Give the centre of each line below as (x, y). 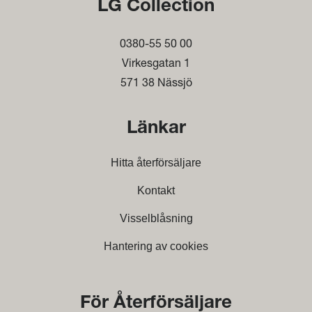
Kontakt (156, 190)
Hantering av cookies (156, 246)
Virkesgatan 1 (156, 63)
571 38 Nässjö (156, 82)
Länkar (156, 129)
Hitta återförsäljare (156, 163)
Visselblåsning (156, 218)
